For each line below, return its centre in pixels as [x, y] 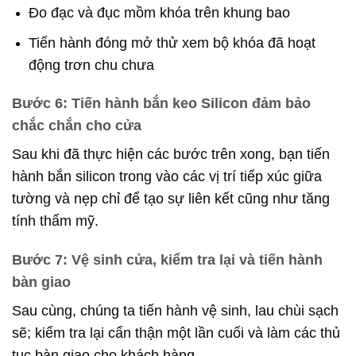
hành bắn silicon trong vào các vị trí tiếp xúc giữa [167, 177]
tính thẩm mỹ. [55, 221]
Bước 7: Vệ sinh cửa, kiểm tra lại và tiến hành [167, 260]
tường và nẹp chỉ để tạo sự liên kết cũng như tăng [171, 199]
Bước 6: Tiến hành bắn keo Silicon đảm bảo [161, 104]
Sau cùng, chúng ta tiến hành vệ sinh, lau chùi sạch [175, 311]
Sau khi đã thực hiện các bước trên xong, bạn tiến [171, 155]
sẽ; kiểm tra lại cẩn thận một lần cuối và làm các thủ [176, 333]
